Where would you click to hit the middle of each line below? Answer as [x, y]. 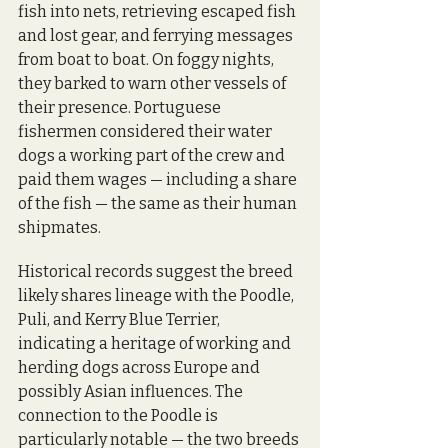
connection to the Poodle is [119, 415]
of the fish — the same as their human [159, 203]
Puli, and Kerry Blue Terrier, [120, 319]
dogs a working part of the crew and [153, 155]
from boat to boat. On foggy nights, [147, 59]
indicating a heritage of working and [156, 343]
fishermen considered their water [146, 131]
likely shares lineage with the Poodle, [157, 295]
